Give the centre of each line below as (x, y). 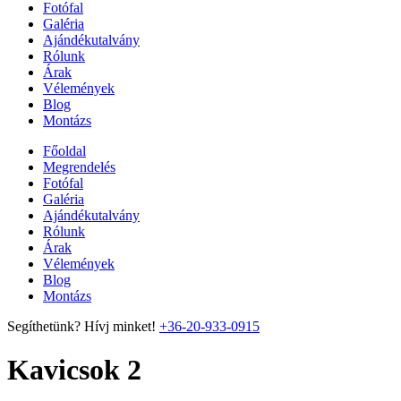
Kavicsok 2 (74, 370)
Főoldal (64, 151)
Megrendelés (79, 167)
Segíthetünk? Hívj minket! (81, 326)
